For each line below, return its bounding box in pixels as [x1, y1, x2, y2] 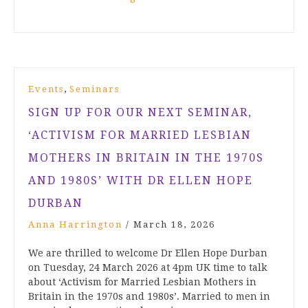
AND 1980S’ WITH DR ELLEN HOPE [28, 174, 253, 188]
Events [28, 84, 64, 95]
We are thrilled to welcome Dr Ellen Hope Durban [28, 247, 267, 259]
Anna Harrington [28, 219, 122, 230]
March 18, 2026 [133, 219, 215, 230]
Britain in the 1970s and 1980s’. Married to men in [28, 291, 270, 302]
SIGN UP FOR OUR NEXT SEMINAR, [28, 106, 252, 120]
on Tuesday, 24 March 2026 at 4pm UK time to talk [28, 262, 267, 274]
